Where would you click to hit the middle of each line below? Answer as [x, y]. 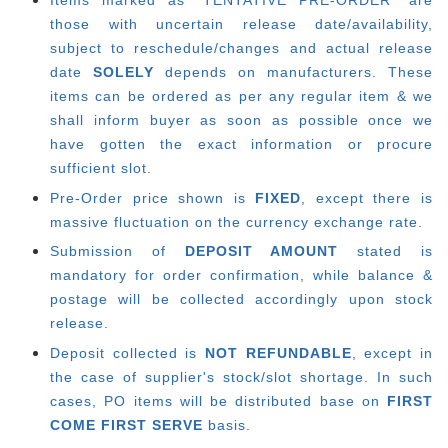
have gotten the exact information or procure [241, 144]
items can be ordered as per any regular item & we [241, 96]
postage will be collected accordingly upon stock [241, 299]
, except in [392, 353]
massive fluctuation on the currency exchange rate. [236, 221]
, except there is [367, 197]
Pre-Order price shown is [153, 197]
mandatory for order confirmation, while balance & [241, 275]
